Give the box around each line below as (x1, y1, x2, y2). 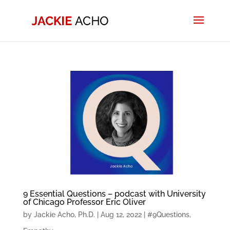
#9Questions (147, 210, 189, 219)
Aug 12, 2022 (100, 210, 142, 219)
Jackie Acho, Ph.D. (33, 210, 95, 219)
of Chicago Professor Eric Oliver (23, 197, 146, 207)
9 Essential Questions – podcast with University (23, 188, 206, 199)
